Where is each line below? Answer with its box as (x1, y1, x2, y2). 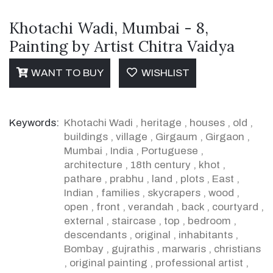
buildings (64, 130, 108, 143)
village (116, 130, 147, 143)
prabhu (110, 172, 144, 185)
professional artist (155, 257, 243, 269)
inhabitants (179, 229, 233, 241)
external (64, 214, 104, 227)
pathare (64, 172, 102, 185)
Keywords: (9, 116, 59, 129)
